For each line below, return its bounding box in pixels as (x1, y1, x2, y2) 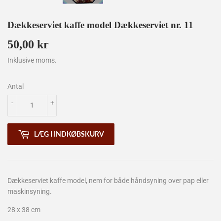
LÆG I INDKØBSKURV (34, 130, 104, 139)
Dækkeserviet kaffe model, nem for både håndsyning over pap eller (7, 176, 209, 184)
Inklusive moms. (7, 56, 57, 64)
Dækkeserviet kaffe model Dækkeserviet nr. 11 (7, 19, 193, 30)
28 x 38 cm (7, 205, 40, 214)
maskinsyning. (7, 187, 52, 195)
